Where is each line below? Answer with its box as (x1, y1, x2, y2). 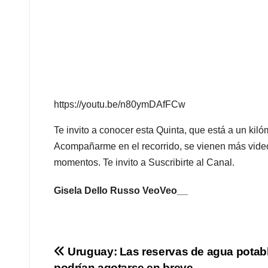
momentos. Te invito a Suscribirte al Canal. (54, 157, 234, 168)
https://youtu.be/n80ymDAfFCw (54, 99, 185, 110)
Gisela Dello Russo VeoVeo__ (54, 185, 188, 196)
